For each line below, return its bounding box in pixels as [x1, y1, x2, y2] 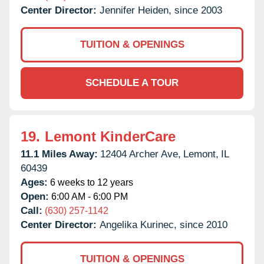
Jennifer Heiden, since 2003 [100, 4, 222, 16]
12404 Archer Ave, [100, 148, 181, 160]
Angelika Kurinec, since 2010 [100, 219, 227, 230]
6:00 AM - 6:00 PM [49, 191, 128, 202]
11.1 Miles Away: [21, 148, 98, 160]
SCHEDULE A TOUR [85, 77, 179, 88]
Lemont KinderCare [45, 128, 176, 144]
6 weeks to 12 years [48, 177, 133, 187]
